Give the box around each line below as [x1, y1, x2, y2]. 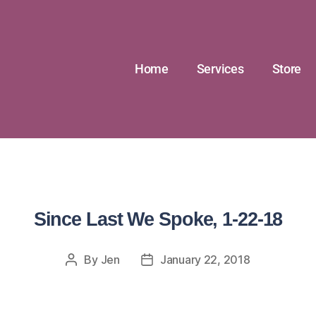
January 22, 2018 [159, 253, 250, 267]
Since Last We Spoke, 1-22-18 [33, 209, 283, 230]
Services [196, 61, 244, 76]
